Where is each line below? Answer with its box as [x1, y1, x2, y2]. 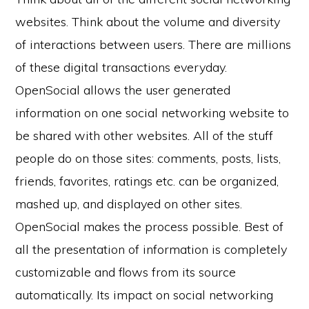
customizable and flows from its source [15, 264, 237, 280]
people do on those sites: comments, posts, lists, [15, 150, 281, 166]
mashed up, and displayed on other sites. [15, 196, 243, 212]
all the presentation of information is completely [15, 241, 288, 257]
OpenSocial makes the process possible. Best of [15, 219, 284, 235]
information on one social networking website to [15, 105, 290, 121]
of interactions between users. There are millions [15, 37, 292, 52]
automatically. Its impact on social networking [15, 287, 274, 303]
